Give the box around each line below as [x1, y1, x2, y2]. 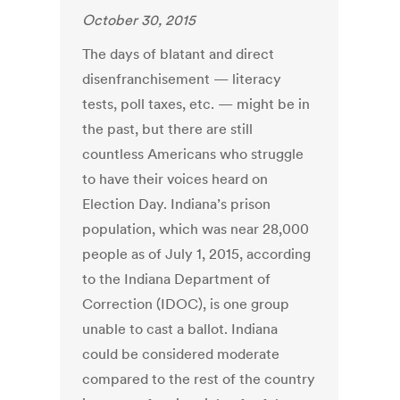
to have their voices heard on [82, 170, 269, 188]
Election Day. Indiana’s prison [82, 195, 271, 213]
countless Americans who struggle [82, 145, 304, 163]
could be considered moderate [82, 345, 280, 363]
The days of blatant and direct [82, 45, 275, 63]
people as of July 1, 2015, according [82, 245, 312, 263]
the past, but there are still [82, 120, 254, 138]
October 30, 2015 [82, 11, 196, 29]
